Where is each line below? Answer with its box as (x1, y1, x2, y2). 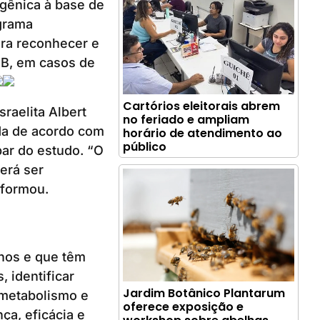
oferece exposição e (123, 298, 244, 315)
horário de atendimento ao (123, 124, 283, 141)
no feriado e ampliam (123, 111, 250, 128)
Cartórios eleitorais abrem (123, 97, 281, 114)
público (123, 138, 167, 155)
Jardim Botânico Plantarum (123, 284, 286, 301)
